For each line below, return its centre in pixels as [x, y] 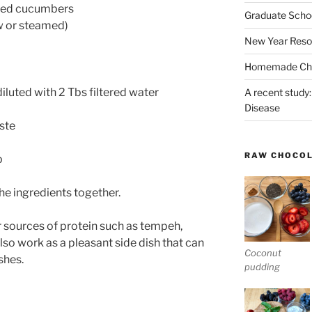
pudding [262, 267]
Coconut [263, 253]
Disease [262, 107]
